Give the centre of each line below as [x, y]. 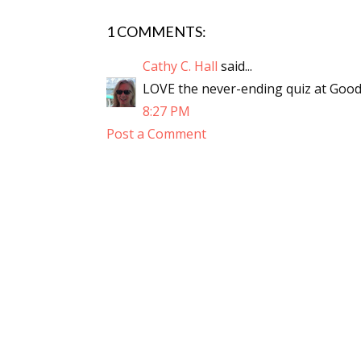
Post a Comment [156, 134]
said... [235, 66]
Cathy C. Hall [180, 66]
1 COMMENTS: [156, 31]
